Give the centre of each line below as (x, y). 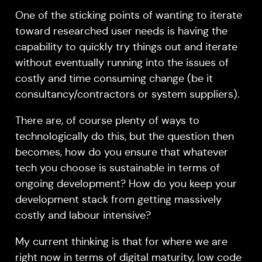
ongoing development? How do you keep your (126, 184)
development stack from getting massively (118, 200)
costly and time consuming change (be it (114, 79)
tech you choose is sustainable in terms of (117, 168)
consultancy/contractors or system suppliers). (127, 94)
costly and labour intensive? (83, 216)
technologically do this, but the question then (124, 137)
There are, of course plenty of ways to (107, 121)
